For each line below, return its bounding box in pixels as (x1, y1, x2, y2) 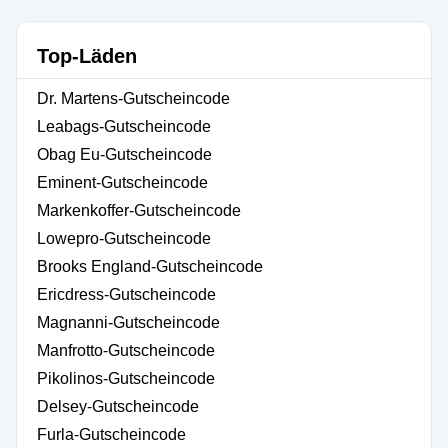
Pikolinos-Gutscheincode (37, 370, 215, 387)
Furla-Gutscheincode (37, 426, 186, 443)
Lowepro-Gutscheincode (37, 230, 211, 247)
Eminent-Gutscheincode (37, 174, 208, 191)
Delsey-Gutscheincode (37, 398, 199, 415)
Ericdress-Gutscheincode (37, 286, 216, 303)
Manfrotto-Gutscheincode (37, 342, 215, 359)
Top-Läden (37, 45, 137, 67)
